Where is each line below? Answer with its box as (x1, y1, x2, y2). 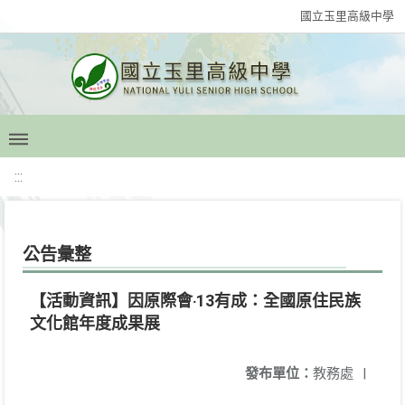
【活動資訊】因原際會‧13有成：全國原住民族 (30, 291, 361, 310)
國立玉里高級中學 (300, 9, 394, 23)
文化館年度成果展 (30, 314, 160, 333)
